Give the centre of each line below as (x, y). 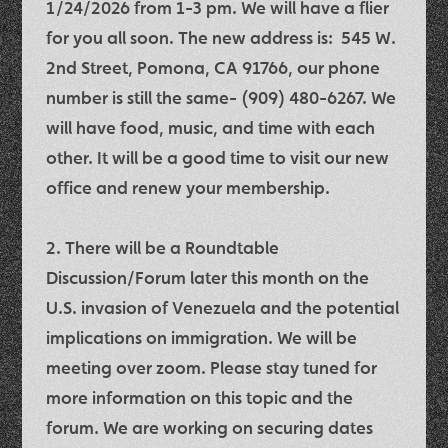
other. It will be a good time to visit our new (218, 157)
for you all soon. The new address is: (194, 37)
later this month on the (278, 277)
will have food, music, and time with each (211, 127)
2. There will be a (116, 247)
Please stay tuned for (292, 367)
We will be (317, 337)
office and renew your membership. (190, 187)
